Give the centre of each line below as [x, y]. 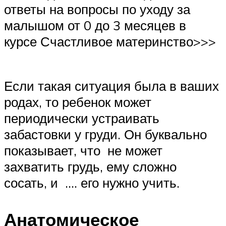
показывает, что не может [83, 150]
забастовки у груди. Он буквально [105, 134]
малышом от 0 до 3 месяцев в [95, 25]
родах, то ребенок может [78, 102]
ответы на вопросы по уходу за [97, 9]
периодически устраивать [82, 118]
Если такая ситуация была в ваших [111, 86]
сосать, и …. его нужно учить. [92, 182]
